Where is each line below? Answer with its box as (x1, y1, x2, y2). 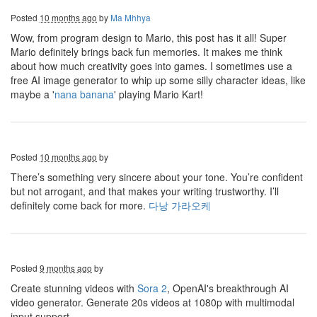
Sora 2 (137, 281, 167, 295)
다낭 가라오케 (149, 198, 211, 212)
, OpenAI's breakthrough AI (167, 281, 289, 295)
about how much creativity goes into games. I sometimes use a (11, 59, 292, 73)
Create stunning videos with (11, 281, 137, 295)
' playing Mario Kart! (114, 87, 203, 101)
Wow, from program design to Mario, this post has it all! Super (11, 30, 287, 45)
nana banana (54, 87, 114, 101)
